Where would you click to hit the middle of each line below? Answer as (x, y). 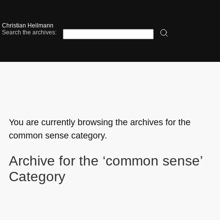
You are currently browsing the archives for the (99, 122)
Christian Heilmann (28, 26)
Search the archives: (29, 33)
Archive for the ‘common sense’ (105, 161)
